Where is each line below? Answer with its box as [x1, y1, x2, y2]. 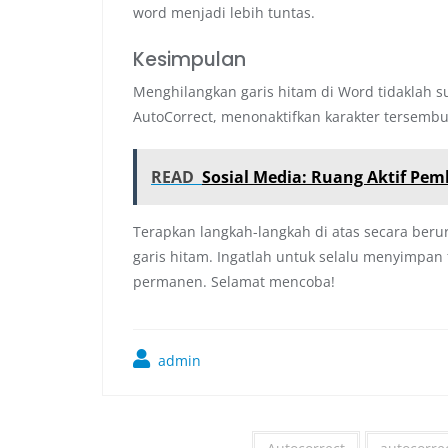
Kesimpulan [133, 45, 246, 73]
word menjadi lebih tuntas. [133, 2, 315, 22]
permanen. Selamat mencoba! [133, 271, 335, 291]
